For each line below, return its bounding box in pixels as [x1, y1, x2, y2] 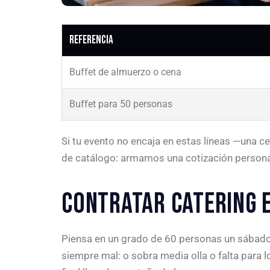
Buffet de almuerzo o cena [69, 66, 181, 78]
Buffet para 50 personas [69, 98, 172, 110]
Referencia [69, 33, 113, 48]
